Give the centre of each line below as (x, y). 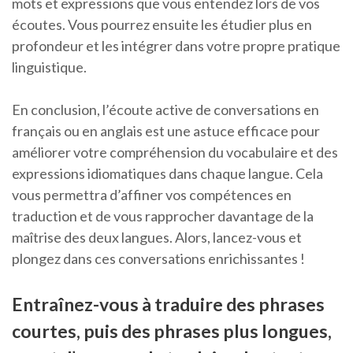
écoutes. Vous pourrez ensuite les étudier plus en (162, 25)
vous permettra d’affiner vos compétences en (152, 195)
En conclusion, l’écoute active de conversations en (165, 110)
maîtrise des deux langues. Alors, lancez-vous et (157, 238)
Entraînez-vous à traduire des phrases (168, 305)
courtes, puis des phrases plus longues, (172, 331)
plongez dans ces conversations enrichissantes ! (158, 259)
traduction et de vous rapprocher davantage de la (163, 216)
